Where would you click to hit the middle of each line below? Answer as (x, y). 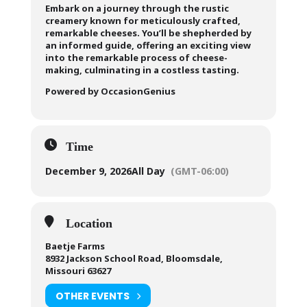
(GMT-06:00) (199, 171)
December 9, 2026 (88, 171)
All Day (148, 171)
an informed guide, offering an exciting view (148, 45)
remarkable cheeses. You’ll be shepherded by (148, 33)
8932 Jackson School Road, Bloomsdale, (134, 258)
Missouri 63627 (78, 271)
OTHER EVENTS (92, 296)
